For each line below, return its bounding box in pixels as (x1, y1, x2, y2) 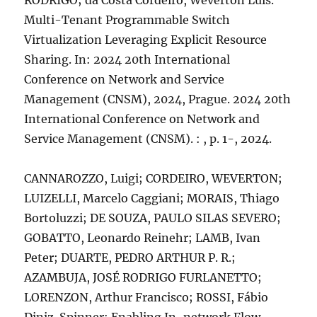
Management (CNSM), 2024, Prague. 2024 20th (24, 92, 292, 106)
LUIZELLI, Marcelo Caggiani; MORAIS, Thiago (24, 191, 280, 205)
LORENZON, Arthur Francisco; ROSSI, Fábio (24, 290, 269, 304)
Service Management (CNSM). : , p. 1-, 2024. (24, 132, 272, 146)
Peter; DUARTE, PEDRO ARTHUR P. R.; (24, 250, 236, 265)
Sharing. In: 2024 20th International (24, 52, 231, 67)
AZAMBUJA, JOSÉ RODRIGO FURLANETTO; (24, 270, 263, 284)
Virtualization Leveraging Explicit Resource (24, 33, 267, 47)
